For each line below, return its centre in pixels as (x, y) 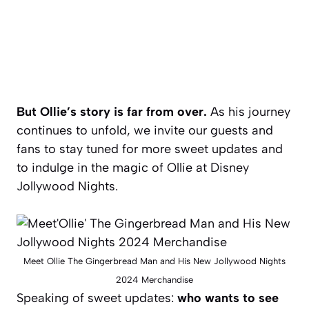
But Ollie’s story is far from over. (113, 112)
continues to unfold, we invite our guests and (145, 131)
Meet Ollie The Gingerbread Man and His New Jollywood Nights (154, 261)
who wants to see (228, 298)
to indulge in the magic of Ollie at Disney (133, 168)
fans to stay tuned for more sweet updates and (150, 149)
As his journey (250, 112)
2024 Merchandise (154, 280)
